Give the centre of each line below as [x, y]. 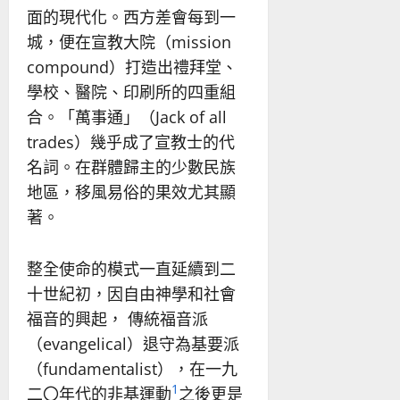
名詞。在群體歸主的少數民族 [131, 167]
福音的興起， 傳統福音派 [117, 318]
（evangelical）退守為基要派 [133, 343]
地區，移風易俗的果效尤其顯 [131, 192]
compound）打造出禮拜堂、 [132, 67]
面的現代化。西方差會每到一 [131, 17]
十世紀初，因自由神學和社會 [131, 293]
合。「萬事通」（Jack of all [127, 117]
